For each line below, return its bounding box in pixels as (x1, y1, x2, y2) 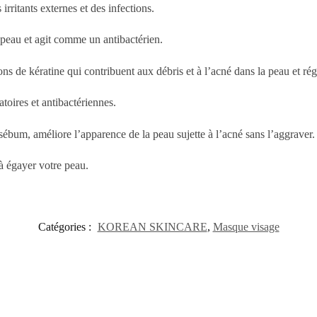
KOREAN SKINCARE (97, 220, 207, 233)
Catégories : (38, 220, 94, 233)
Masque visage (212, 220, 279, 233)
